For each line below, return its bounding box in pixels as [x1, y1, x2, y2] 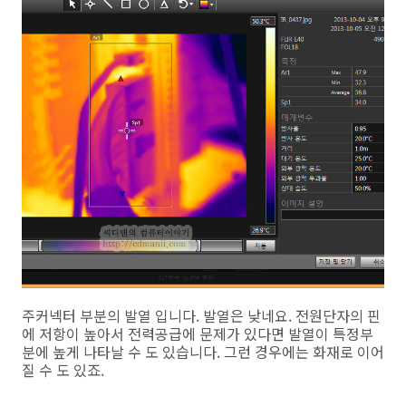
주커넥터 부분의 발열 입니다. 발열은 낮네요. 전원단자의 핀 [22, 304, 381, 326]
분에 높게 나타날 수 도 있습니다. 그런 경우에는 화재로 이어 [22, 340, 384, 362]
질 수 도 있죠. [22, 358, 104, 381]
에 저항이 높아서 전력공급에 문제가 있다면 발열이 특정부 [22, 322, 373, 344]
